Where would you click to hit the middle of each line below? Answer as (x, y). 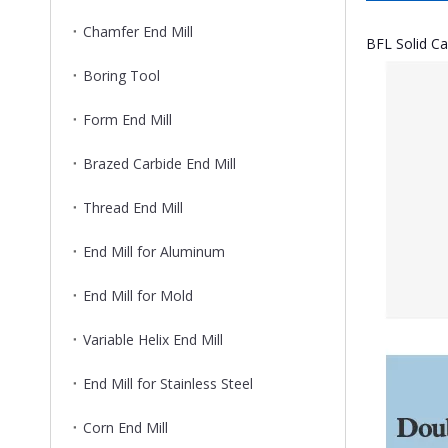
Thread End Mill (133, 207)
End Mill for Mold (138, 295)
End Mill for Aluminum (154, 251)
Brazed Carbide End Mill (159, 163)
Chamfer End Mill (138, 31)
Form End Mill (127, 119)
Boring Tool (121, 75)
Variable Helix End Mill (153, 339)
